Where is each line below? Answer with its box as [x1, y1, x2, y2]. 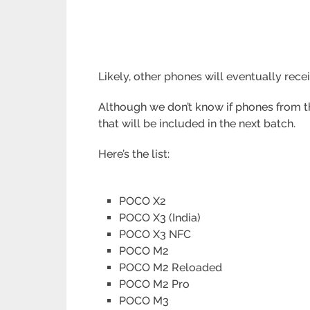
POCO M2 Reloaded [119, 261, 223, 275]
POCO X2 [119, 194, 167, 208]
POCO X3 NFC [119, 228, 192, 241]
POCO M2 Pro [119, 277, 190, 291]
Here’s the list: [98, 147, 170, 161]
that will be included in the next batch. [98, 117, 299, 131]
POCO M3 [119, 294, 170, 308]
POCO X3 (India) [119, 211, 201, 225]
